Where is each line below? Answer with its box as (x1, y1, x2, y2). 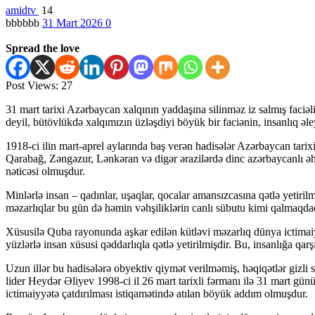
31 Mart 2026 (42, 16, 105, 29)
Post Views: (6, 79, 58, 91)
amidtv (6, 4, 39, 16)
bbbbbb (6, 16, 42, 29)
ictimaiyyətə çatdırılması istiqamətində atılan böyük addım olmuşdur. (6, 287, 308, 300)
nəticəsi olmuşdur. (6, 165, 85, 177)
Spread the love (6, 41, 79, 54)
